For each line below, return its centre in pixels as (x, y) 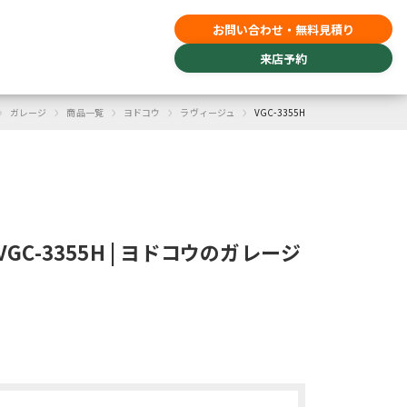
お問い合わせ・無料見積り (283, 29)
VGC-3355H (280, 112)
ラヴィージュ (208, 112)
